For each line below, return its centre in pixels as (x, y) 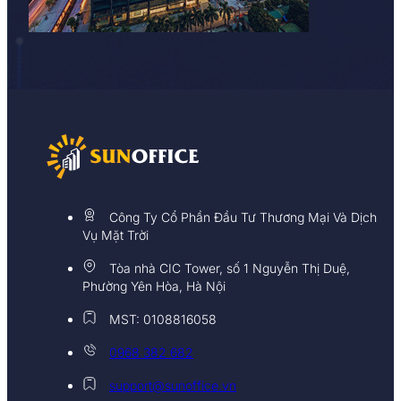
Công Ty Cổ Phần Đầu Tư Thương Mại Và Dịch (243, 217)
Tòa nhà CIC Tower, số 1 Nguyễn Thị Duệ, (230, 268)
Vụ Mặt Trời (115, 235)
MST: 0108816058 (163, 319)
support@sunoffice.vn (173, 385)
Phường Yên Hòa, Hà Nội (154, 286)
